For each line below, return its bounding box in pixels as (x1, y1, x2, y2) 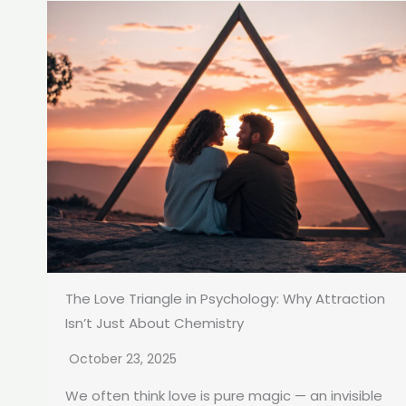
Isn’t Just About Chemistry (65, 314, 244, 333)
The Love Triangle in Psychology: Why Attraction (65, 289, 385, 309)
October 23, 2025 (69, 350, 177, 369)
